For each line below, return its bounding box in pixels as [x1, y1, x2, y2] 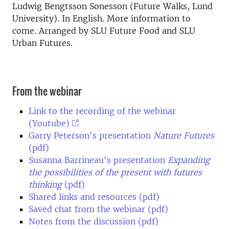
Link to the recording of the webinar [29, 105, 176, 116]
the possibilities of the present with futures [29, 167, 202, 177]
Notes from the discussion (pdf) [29, 216, 158, 226]
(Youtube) [29, 118, 70, 128]
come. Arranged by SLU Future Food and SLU [12, 26, 195, 36]
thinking [29, 179, 62, 190]
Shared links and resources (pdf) [29, 191, 159, 202]
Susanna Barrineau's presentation [29, 154, 168, 165]
